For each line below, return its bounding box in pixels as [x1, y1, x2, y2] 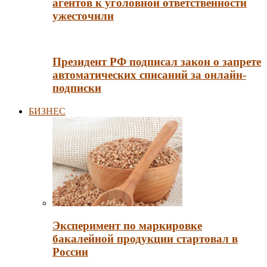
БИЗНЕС [29, 105, 66, 116]
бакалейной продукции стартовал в [52, 232, 238, 246]
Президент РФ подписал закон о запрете [52, 55, 261, 69]
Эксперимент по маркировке [52, 219, 202, 232]
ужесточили [52, 9, 114, 22]
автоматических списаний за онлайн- [52, 69, 246, 82]
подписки [52, 82, 101, 95]
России [52, 246, 88, 259]
